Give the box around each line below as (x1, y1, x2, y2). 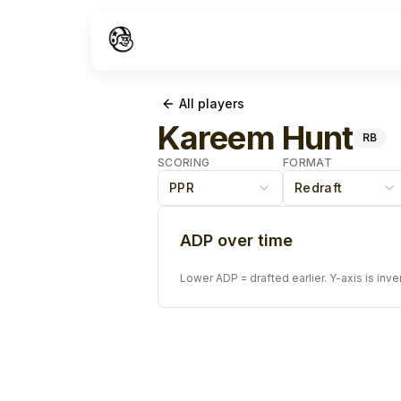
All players (179, 96, 244, 111)
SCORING (158, 156, 210, 169)
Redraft (294, 180, 343, 195)
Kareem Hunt (158, 118, 354, 158)
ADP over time (180, 231, 293, 250)
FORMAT (283, 156, 332, 169)
